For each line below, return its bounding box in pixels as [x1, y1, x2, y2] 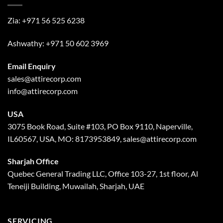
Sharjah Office [7, 156, 59, 166]
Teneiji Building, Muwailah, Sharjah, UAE [7, 181, 144, 191]
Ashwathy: [7, 38, 46, 48]
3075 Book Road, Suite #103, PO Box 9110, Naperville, [7, 121, 193, 131]
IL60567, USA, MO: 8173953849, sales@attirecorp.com [7, 133, 197, 143]
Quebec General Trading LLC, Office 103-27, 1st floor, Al [7, 169, 198, 179]
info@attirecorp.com [7, 86, 78, 96]
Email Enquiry [7, 61, 56, 71]
